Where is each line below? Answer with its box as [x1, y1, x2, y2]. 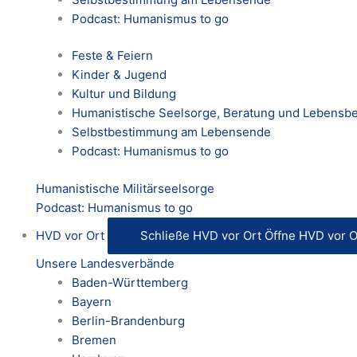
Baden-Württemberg [72, 274, 188, 290]
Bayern [72, 293, 112, 309]
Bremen [72, 331, 116, 347]
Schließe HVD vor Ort [140, 227, 261, 243]
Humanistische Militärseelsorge [36, 180, 214, 196]
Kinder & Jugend [72, 67, 167, 83]
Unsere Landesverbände [36, 255, 175, 271]
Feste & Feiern [72, 48, 153, 64]
